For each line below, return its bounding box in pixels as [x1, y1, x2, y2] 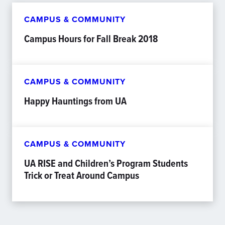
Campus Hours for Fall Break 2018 [24, 31, 158, 46]
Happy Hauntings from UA [24, 93, 127, 108]
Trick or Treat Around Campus [24, 168, 139, 183]
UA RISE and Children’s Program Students [24, 156, 188, 171]
